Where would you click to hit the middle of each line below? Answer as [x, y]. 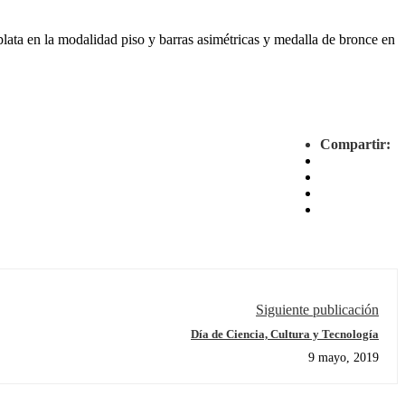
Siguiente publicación [317, 309]
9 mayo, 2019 [344, 357]
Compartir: [355, 144]
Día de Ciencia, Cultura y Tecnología [285, 334]
